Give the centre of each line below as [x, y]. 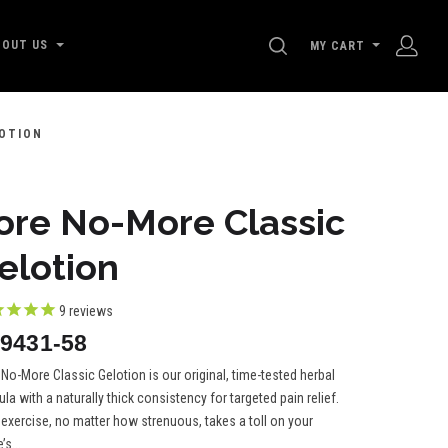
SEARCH [319, 45]
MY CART [337, 45]
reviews [89, 311]
